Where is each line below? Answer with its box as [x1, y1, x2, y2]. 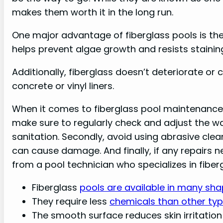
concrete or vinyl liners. [12, 79, 114, 92]
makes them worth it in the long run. [12, 5, 173, 18]
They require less [32, 195, 110, 208]
